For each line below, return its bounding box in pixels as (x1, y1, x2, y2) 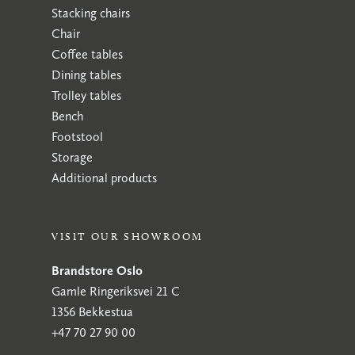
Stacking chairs (52, 6, 130, 21)
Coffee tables (52, 47, 123, 62)
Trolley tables (52, 88, 121, 103)
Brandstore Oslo (52, 263, 143, 278)
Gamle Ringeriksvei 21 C (52, 284, 180, 299)
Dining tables (52, 67, 121, 82)
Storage (52, 150, 93, 165)
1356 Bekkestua (52, 304, 133, 319)
